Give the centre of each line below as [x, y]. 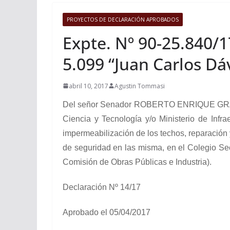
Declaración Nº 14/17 [102, 187]
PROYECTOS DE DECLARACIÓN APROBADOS [123, 19]
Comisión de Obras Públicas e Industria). [137, 162]
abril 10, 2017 [89, 86]
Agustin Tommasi [140, 86]
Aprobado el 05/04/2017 [107, 212]
